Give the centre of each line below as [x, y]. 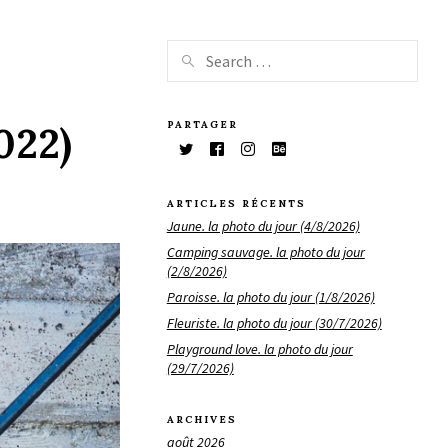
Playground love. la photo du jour [259, 348]
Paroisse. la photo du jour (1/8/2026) [270, 296]
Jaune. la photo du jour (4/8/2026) [263, 225]
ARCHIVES [201, 420]
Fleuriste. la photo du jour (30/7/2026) [274, 322]
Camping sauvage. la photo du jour [265, 251]
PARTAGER [202, 124]
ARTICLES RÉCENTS [236, 204]
